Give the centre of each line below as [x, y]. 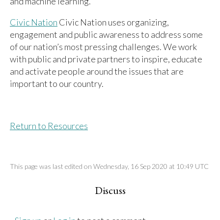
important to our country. [57, 83]
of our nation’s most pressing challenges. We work [103, 47]
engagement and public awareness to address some [106, 34]
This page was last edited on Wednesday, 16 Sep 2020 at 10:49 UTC [109, 166]
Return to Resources [49, 126]
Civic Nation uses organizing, [113, 22]
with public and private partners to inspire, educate [106, 59]
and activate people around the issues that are [97, 71]
